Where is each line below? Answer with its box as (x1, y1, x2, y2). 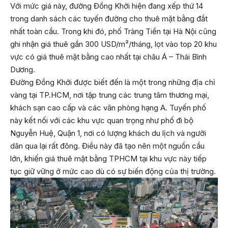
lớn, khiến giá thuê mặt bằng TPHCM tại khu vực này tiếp (10, 153, 207, 163)
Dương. (10, 64, 35, 74)
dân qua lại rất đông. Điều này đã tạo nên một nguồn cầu (10, 140, 205, 151)
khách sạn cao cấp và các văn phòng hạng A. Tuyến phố (10, 102, 206, 112)
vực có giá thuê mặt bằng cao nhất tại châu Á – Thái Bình (10, 51, 207, 62)
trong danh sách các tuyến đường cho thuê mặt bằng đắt (10, 13, 208, 23)
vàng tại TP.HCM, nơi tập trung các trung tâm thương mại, (10, 90, 209, 100)
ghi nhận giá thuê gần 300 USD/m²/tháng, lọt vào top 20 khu (10, 39, 217, 49)
